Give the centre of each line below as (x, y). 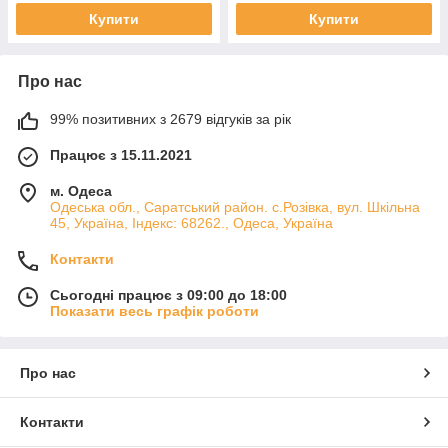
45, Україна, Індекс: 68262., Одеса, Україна (191, 222)
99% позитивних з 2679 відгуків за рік (170, 118)
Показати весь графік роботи (154, 310)
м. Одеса (81, 190)
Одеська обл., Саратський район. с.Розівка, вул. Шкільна (235, 206)
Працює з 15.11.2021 (121, 154)
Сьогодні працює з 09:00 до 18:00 (168, 294)
